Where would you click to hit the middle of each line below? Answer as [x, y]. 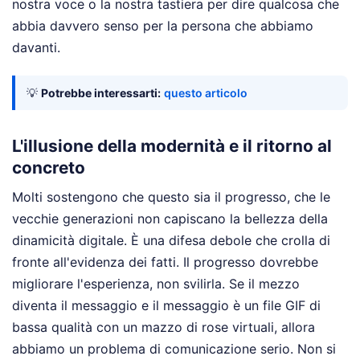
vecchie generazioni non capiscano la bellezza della [170, 219]
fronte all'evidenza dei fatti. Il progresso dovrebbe [165, 262]
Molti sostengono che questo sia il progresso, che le [171, 197]
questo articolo [206, 92]
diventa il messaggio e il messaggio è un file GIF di [166, 306]
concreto [49, 167]
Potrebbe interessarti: [101, 92]
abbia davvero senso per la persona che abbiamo [163, 25]
